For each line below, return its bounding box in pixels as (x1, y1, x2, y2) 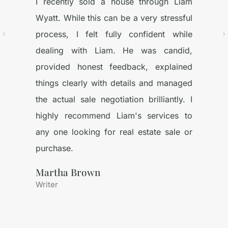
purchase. (36, 143, 73, 153)
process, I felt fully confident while (36, 29, 192, 39)
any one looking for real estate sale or (36, 127, 192, 137)
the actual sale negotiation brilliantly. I (36, 94, 192, 104)
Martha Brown (36, 165, 100, 179)
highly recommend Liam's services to (36, 110, 192, 121)
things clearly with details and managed (36, 78, 192, 88)
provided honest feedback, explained (36, 62, 192, 72)
